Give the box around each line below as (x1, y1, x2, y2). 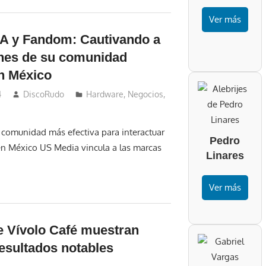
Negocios (128, 89, 164, 100)
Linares (205, 150, 244, 162)
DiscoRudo (23, 89, 65, 100)
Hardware (86, 89, 124, 100)
